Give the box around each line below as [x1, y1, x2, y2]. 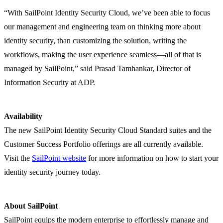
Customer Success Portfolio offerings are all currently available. [4, 140, 203, 149]
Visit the [4, 154, 32, 163]
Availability [4, 112, 42, 121]
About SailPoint [4, 202, 58, 211]
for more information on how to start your [86, 154, 219, 163]
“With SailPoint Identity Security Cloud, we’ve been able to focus [4, 8, 210, 17]
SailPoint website [32, 154, 86, 163]
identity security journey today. [4, 168, 101, 177]
